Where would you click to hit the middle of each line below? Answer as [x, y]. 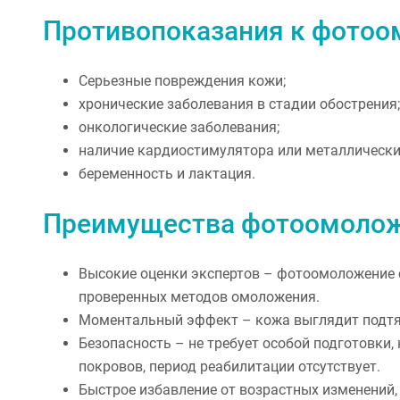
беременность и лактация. [167, 173]
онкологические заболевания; [179, 127]
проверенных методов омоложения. [199, 296]
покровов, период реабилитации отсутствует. [229, 366]
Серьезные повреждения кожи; [182, 80]
